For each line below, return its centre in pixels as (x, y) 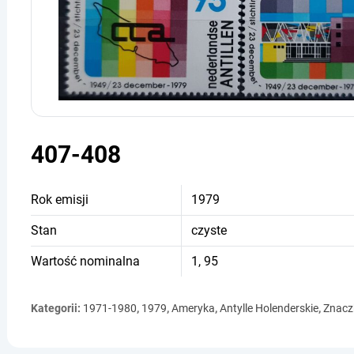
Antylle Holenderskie (269, 308)
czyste (209, 230)
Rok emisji (60, 199)
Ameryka (193, 308)
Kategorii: (57, 308)
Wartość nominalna (85, 261)
